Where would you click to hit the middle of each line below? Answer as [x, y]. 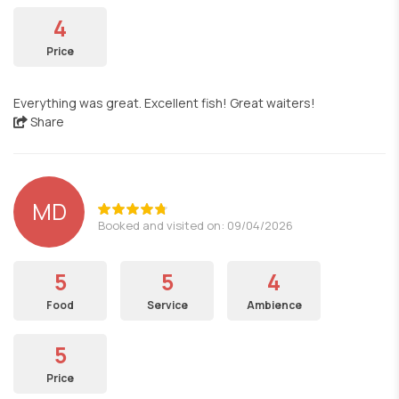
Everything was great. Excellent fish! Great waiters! [164, 103]
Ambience [274, 305]
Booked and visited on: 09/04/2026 [195, 225]
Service [167, 305]
